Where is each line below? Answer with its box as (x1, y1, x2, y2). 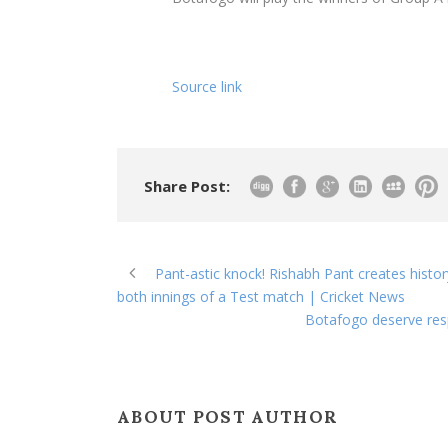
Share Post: (144, 176, 230, 197)
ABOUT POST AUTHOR (117, 406, 339, 429)
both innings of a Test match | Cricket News (117, 287, 405, 307)
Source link (172, 77, 242, 97)
